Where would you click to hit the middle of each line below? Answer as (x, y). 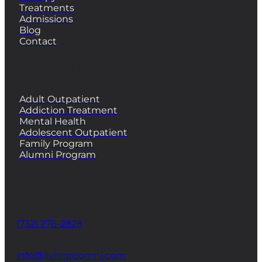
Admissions (46, 19)
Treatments (47, 8)
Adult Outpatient (60, 99)
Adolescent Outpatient (73, 132)
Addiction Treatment (68, 110)
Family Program (56, 143)
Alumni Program (58, 154)
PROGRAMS (57, 70)
